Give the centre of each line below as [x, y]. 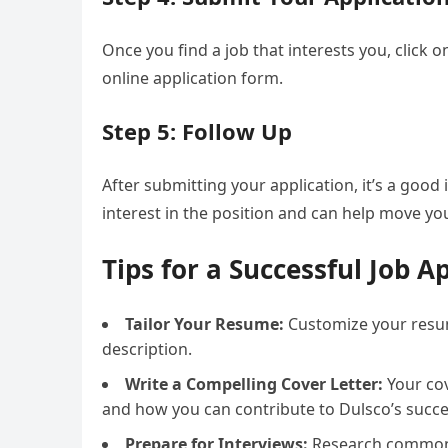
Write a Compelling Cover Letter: [254, 384]
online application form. [192, 78]
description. [147, 349]
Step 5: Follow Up [197, 131]
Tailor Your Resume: [204, 324]
